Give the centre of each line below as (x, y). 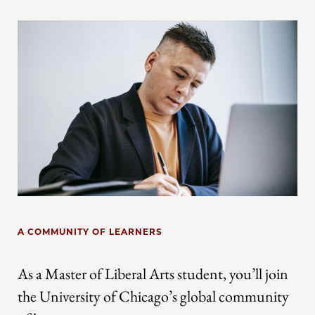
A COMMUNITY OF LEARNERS (90, 231)
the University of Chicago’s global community (153, 296)
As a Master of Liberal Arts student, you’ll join (153, 273)
